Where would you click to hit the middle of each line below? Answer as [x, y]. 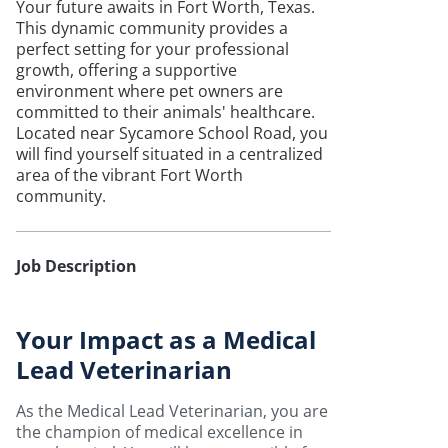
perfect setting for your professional [152, 49]
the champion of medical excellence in [159, 432]
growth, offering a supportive [126, 70]
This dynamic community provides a [152, 28]
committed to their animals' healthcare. [165, 112]
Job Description [76, 266]
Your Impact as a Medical [166, 339]
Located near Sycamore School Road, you [172, 133]
